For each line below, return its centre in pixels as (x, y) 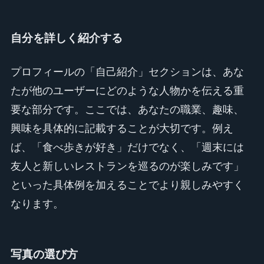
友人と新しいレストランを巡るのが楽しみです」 (127, 166)
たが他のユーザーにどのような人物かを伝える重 (127, 91)
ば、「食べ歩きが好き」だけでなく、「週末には (127, 148)
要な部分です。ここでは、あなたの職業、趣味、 (127, 110)
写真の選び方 (44, 254)
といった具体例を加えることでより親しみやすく (127, 185)
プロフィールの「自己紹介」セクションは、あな (127, 72)
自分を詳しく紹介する (66, 38)
